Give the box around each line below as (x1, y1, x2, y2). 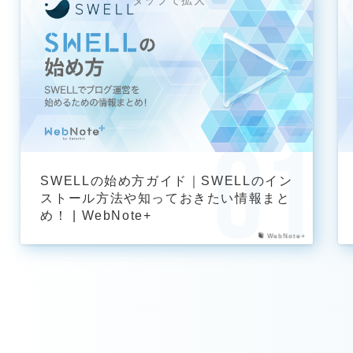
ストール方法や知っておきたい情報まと (40, 191, 291, 206)
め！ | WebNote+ (40, 208, 152, 223)
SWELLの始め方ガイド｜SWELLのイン (40, 173, 293, 188)
